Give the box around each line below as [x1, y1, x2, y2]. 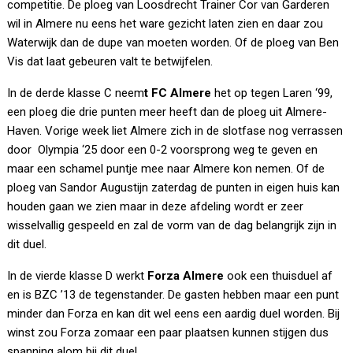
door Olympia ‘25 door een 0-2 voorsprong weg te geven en [7, 143, 318, 158]
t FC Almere [144, 86, 215, 101]
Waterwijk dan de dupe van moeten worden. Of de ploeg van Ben [7, 35, 340, 50]
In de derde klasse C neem [7, 86, 145, 101]
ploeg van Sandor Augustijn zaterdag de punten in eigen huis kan [7, 180, 340, 195]
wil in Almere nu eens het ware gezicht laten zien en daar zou [7, 17, 324, 32]
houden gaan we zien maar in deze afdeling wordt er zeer [7, 199, 304, 214]
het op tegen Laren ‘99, [214, 86, 333, 101]
